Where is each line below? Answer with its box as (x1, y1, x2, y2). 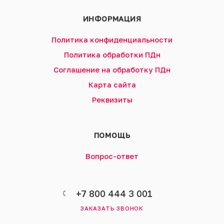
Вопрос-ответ (85, 152, 138, 161)
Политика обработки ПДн (63, 50, 160, 59)
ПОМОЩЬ (93, 131, 130, 140)
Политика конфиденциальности (51, 35, 172, 44)
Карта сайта (88, 80, 136, 89)
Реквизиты (91, 95, 132, 104)
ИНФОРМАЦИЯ (82, 14, 141, 23)
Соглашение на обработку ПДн (53, 65, 170, 74)
